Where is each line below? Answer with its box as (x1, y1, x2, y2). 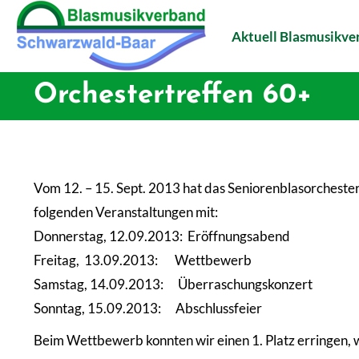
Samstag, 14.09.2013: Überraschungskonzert (34, 276, 313, 292)
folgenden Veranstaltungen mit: (34, 204, 218, 220)
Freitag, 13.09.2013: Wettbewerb (34, 252, 252, 268)
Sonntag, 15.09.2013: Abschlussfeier (34, 300, 262, 317)
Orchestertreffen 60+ (34, 82, 312, 110)
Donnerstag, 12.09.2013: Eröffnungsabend (34, 228, 290, 244)
